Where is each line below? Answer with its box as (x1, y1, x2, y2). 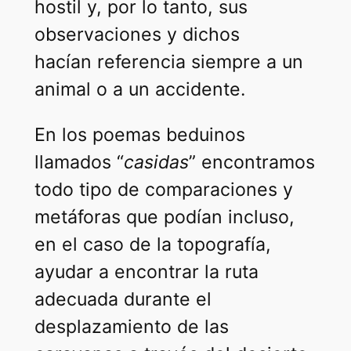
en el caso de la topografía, (34, 233, 271, 255)
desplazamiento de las (34, 315, 229, 338)
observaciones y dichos (34, 23, 240, 45)
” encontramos (188, 150, 315, 173)
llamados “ (34, 150, 124, 173)
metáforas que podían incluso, (34, 205, 295, 228)
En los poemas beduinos (34, 123, 245, 146)
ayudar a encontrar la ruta (34, 260, 259, 283)
